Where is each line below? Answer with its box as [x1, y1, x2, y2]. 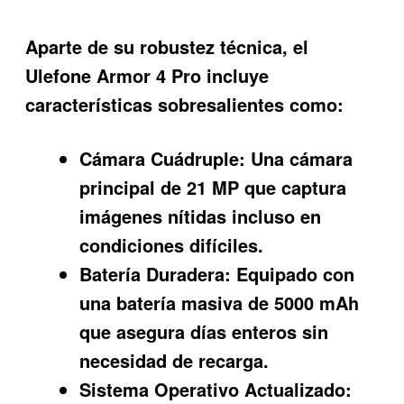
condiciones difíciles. [79, 232, 264, 259]
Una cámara [245, 145, 353, 172]
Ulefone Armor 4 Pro [25, 61, 202, 88]
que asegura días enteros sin [79, 318, 329, 345]
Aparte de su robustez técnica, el [25, 32, 309, 60]
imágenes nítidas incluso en [79, 203, 322, 230]
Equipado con [231, 261, 355, 288]
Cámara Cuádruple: [79, 145, 246, 172]
